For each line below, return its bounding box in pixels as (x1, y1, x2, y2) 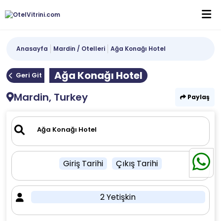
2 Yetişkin (100, 191, 136, 203)
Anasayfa (16, 44, 48, 53)
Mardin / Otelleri (53, 44, 106, 53)
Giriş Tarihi (63, 158, 103, 169)
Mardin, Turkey (14, 90, 88, 104)
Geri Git (16, 71, 42, 80)
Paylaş (185, 93, 210, 101)
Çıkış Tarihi (115, 158, 158, 169)
